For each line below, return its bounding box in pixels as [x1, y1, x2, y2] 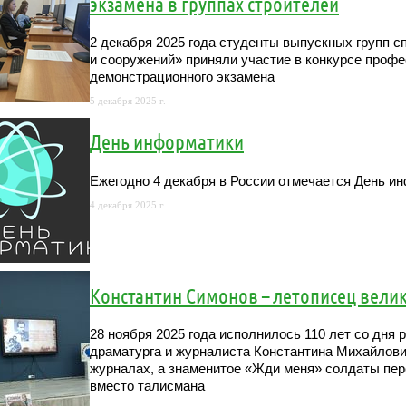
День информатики [90, 128, 244, 155]
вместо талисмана [90, 379, 205, 394]
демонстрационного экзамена [90, 70, 275, 85]
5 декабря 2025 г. [90, 95, 166, 107]
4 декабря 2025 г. [90, 199, 166, 211]
